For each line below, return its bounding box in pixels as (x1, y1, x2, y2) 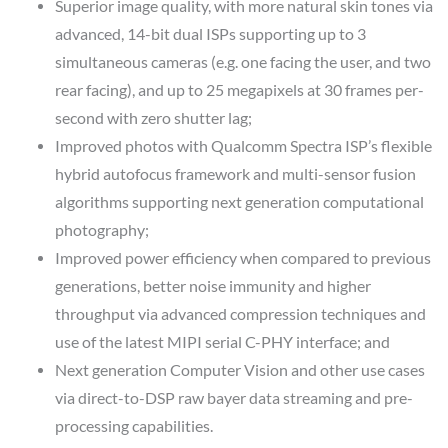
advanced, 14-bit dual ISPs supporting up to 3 (54, 25, 366, 44)
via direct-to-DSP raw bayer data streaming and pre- (54, 389, 413, 408)
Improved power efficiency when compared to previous (54, 249, 431, 268)
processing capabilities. (54, 417, 213, 436)
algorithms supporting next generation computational (54, 193, 424, 212)
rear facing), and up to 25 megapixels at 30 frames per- (54, 81, 424, 100)
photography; (54, 221, 149, 240)
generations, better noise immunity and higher (54, 277, 371, 296)
